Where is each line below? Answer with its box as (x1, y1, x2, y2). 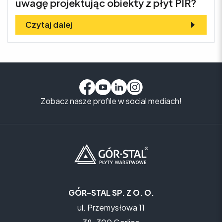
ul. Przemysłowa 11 (77, 202, 145, 213)
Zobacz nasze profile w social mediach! (40, 95, 182, 106)
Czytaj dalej (25, 19, 72, 30)
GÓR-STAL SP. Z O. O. (68, 187, 154, 198)
